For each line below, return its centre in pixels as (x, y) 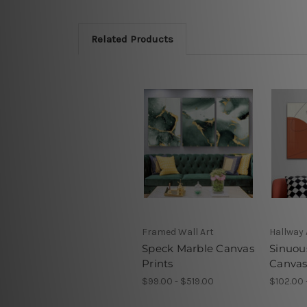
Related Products (132, 39)
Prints (158, 263)
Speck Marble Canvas (198, 248)
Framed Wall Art (178, 232)
